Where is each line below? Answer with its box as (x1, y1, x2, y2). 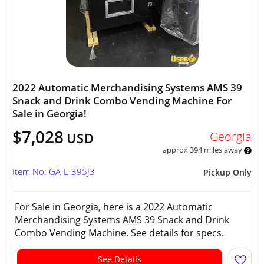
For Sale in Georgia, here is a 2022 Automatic (15, 200, 213, 213)
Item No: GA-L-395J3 (12, 166, 95, 177)
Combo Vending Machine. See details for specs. (15, 226, 229, 239)
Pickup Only (203, 167, 252, 178)
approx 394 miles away (162, 144, 244, 155)
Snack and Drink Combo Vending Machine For (12, 94, 232, 107)
